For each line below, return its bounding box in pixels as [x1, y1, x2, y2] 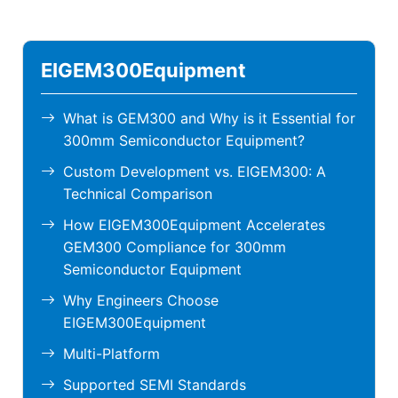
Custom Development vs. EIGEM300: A [63, 163, 326, 180]
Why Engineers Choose [63, 291, 219, 309]
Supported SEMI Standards [63, 376, 246, 394]
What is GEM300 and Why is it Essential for [63, 109, 355, 127]
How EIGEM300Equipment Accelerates [63, 216, 325, 234]
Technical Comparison [63, 185, 212, 203]
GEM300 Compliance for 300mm [63, 238, 286, 256]
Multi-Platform [63, 345, 160, 362]
